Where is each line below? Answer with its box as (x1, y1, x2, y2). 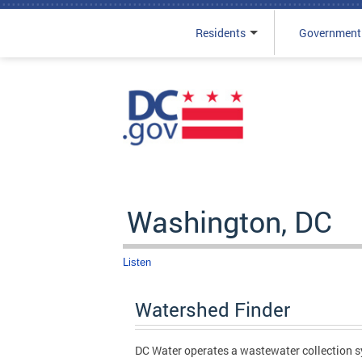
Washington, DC (127, 202, 332, 241)
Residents (195, 25, 246, 40)
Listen (123, 256, 151, 268)
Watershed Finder (135, 297, 290, 322)
